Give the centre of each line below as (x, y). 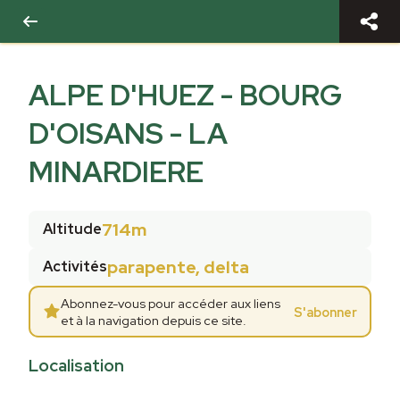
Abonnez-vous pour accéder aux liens (170, 303)
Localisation (76, 365)
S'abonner (326, 312)
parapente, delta (178, 267)
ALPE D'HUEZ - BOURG (185, 96)
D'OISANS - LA (128, 134)
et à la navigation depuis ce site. (153, 320)
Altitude (72, 229)
